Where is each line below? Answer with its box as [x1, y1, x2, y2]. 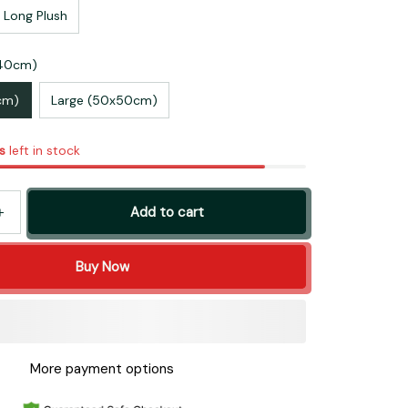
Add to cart [130, 202, 205, 221]
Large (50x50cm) [51, 91, 158, 108]
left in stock [5, 142, 80, 159]
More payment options [30, 359, 174, 378]
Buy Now [75, 257, 129, 276]
